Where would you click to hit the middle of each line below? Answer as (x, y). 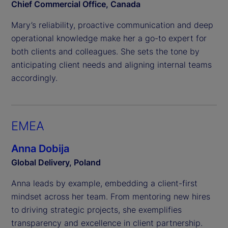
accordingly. (34, 78)
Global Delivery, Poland (56, 163)
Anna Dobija (40, 149)
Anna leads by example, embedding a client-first (104, 183)
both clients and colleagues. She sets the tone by (105, 52)
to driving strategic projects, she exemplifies (96, 210)
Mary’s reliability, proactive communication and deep (112, 25)
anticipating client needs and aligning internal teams (111, 65)
